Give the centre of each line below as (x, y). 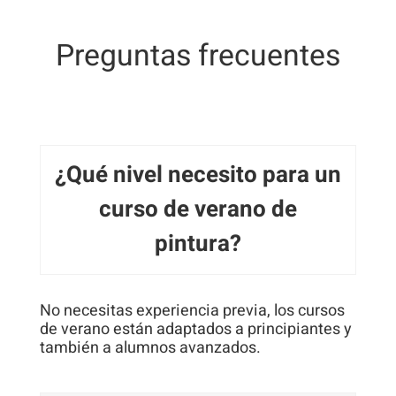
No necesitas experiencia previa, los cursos (192, 310)
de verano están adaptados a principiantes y (195, 329)
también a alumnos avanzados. (150, 347)
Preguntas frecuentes (198, 56)
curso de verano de (198, 209)
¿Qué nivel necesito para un (198, 175)
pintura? (198, 244)
